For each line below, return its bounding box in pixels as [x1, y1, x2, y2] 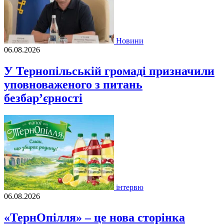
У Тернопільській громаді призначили [4, 64, 214, 78]
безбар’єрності [4, 91, 82, 105]
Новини [116, 36, 143, 45]
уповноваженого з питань [4, 78, 142, 91]
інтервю [116, 182, 143, 191]
